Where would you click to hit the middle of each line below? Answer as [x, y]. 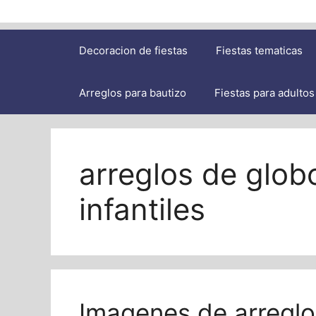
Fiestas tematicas [259, 50]
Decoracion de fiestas [133, 50]
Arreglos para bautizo [133, 93]
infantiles [142, 209]
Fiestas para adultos [265, 93]
